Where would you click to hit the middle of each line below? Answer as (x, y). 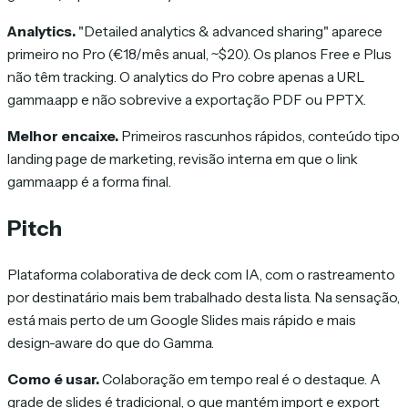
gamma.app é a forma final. (89, 182)
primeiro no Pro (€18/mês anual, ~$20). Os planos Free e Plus (199, 54)
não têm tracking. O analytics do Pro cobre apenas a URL (186, 76)
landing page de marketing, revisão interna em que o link (183, 159)
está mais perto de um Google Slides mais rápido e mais (182, 320)
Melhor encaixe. (63, 137)
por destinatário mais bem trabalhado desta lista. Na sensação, (204, 297)
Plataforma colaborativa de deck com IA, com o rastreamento (201, 274)
